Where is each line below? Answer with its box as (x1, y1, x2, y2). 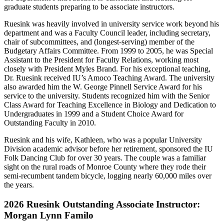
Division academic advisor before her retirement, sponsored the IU (4, 144, 213, 153)
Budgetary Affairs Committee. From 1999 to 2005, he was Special (4, 46, 213, 55)
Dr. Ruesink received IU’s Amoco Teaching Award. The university (4, 73, 214, 82)
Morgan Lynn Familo (4, 209, 93, 220)
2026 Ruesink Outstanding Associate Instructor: (4, 198, 200, 209)
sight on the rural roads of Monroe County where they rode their (4, 162, 206, 171)
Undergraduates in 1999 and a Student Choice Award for (4, 109, 183, 118)
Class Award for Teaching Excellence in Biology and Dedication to (4, 100, 216, 109)
